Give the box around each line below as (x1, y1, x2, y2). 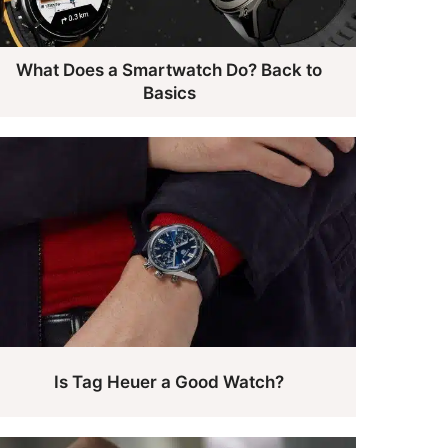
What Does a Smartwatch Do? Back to (16, 59, 323, 80)
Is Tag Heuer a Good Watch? (54, 371, 285, 392)
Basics (142, 82, 196, 103)
